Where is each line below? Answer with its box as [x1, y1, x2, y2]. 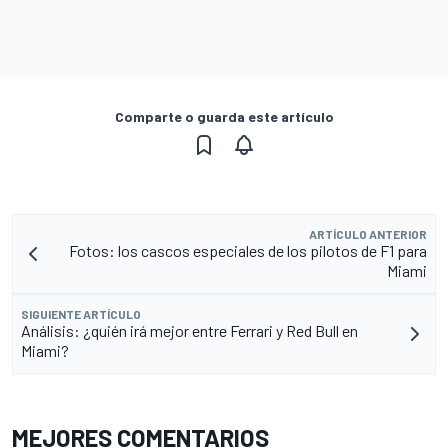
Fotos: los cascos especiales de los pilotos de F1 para [69, 240, 427, 260]
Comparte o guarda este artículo [114, 107, 334, 125]
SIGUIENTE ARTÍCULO [21, 306, 141, 321]
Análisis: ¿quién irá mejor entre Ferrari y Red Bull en [21, 320, 358, 340]
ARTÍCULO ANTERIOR [309, 226, 427, 241]
